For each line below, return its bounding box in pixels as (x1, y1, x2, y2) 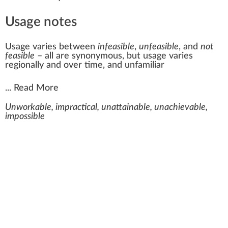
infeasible (98, 42, 134, 52)
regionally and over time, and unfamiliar (5, 61, 164, 70)
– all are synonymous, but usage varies (35, 51, 193, 61)
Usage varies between (5, 42, 98, 52)
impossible (5, 112, 45, 122)
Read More (14, 83, 59, 93)
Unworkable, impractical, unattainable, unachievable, (5, 103, 208, 112)
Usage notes (5, 15, 77, 29)
